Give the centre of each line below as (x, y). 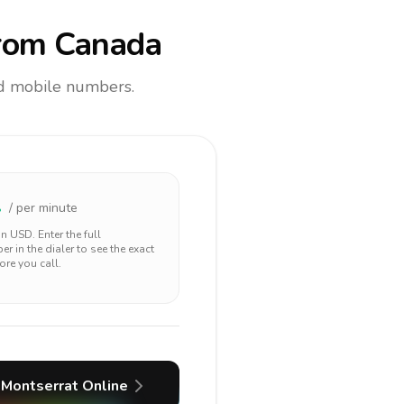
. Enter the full (67, 234)
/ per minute (43, 208)
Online (103, 386)
